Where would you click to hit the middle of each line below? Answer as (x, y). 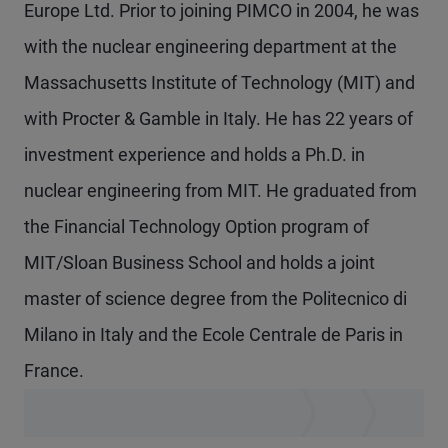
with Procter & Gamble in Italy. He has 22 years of (218, 118)
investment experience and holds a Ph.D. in (194, 154)
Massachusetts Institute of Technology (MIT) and (219, 82)
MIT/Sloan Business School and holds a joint (199, 262)
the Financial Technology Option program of (196, 226)
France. (54, 370)
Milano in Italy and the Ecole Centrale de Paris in (213, 334)
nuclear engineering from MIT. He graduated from (220, 190)
